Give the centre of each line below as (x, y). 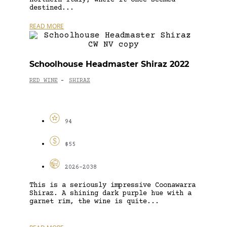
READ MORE (47, 26)
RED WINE (44, 81)
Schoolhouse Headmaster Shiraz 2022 (109, 64)
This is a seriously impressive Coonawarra (112, 185)
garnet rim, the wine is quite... (94, 201)
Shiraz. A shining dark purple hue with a (110, 193)
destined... (52, 8)
